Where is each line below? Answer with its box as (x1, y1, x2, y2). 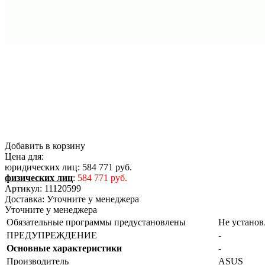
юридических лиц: (5, 161, 80, 172)
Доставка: (5, 193, 44, 204)
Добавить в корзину (5, 140, 85, 151)
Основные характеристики (7, 243, 122, 253)
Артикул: (5, 183, 42, 193)
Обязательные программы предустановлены (7, 216, 186, 227)
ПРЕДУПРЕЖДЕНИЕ (7, 230, 97, 240)
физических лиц (5, 172, 73, 183)
